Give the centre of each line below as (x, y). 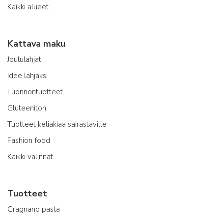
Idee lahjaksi (27, 75)
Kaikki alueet (28, 7)
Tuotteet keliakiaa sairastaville (57, 124)
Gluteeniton (27, 108)
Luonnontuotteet (35, 92)
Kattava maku (36, 43)
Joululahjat (24, 59)
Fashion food (29, 140)
